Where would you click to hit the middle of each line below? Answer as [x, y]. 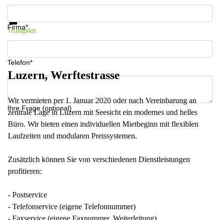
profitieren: [25, 171]
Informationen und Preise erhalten [60, 8]
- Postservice [27, 195]
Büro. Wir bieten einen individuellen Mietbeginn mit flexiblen [103, 124]
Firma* [18, 27]
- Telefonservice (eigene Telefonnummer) [72, 206]
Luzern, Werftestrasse [64, 75]
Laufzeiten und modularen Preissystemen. [72, 136]
